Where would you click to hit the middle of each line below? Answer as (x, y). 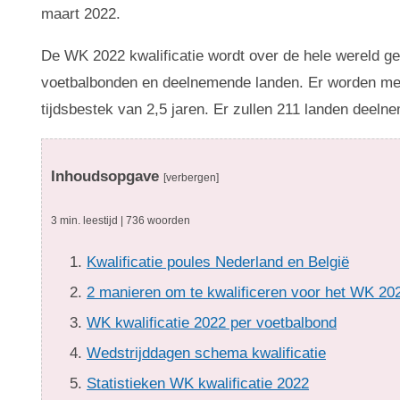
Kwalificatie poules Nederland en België (218, 262)
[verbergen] (192, 178)
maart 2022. (81, 14)
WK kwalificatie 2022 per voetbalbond (212, 323)
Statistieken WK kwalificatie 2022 (198, 384)
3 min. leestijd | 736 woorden (121, 221)
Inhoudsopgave (105, 177)
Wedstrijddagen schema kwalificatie (207, 354)
